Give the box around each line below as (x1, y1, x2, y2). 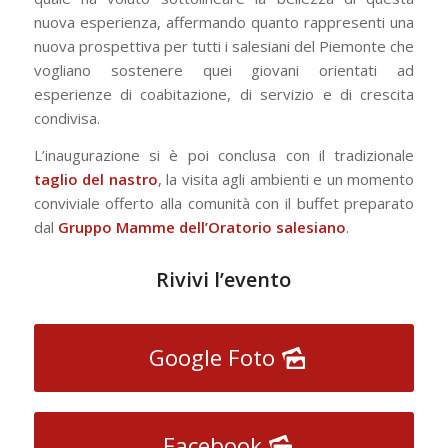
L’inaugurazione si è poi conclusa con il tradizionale (33, 144, 415, 165)
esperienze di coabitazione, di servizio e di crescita (33, 84, 415, 104)
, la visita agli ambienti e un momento (157, 168, 415, 189)
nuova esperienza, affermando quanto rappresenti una (33, 12, 415, 32)
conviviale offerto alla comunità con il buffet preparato (33, 192, 415, 213)
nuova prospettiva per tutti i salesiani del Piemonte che (33, 36, 415, 56)
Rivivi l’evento (156, 265, 292, 293)
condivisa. (33, 108, 100, 128)
